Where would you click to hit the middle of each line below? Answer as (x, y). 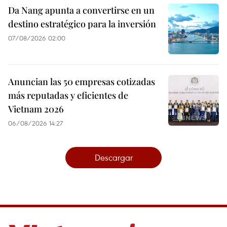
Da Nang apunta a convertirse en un (81, 10)
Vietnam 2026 (36, 109)
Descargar (113, 158)
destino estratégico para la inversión (82, 24)
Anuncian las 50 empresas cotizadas (82, 82)
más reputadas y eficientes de (68, 96)
